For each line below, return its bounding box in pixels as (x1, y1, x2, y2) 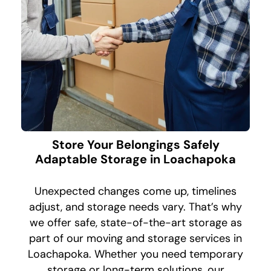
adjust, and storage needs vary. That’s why (29, 200, 242, 215)
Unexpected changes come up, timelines (34, 184, 237, 199)
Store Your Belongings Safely (51, 137, 220, 153)
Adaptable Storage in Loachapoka (35, 151, 236, 168)
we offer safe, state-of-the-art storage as (29, 215, 242, 230)
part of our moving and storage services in (29, 231, 242, 246)
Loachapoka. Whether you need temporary (28, 247, 243, 262)
